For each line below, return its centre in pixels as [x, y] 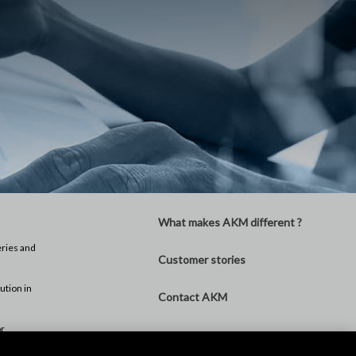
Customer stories [201, 259]
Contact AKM [192, 296]
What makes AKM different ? [230, 222]
